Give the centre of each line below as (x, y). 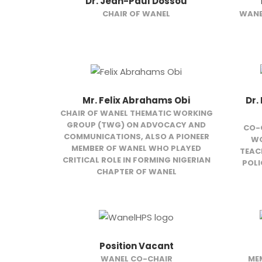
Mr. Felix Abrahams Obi (137, 100)
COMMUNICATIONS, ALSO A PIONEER (136, 136)
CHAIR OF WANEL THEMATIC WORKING (136, 113)
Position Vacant (136, 246)
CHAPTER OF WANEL (136, 171)
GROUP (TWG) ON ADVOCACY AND (137, 125)
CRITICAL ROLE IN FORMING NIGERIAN (136, 160)
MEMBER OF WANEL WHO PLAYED (137, 148)
